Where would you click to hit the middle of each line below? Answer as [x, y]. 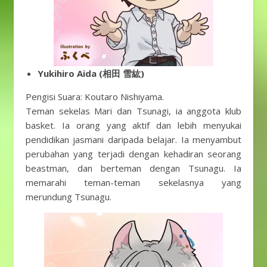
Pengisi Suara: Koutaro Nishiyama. [95, 97]
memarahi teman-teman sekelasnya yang [133, 182]
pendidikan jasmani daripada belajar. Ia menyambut [133, 139]
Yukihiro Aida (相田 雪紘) [91, 73]
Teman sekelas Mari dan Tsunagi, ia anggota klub [133, 111]
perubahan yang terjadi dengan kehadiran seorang [133, 154]
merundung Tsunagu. [69, 197]
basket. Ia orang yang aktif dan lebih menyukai [133, 125]
